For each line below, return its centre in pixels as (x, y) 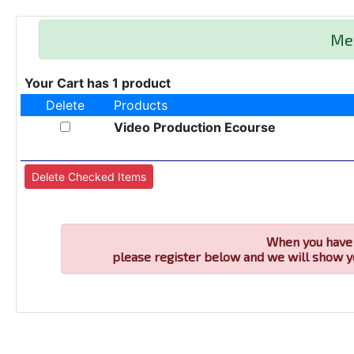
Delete (65, 105)
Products (140, 105)
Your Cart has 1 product (97, 83)
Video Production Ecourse (194, 127)
